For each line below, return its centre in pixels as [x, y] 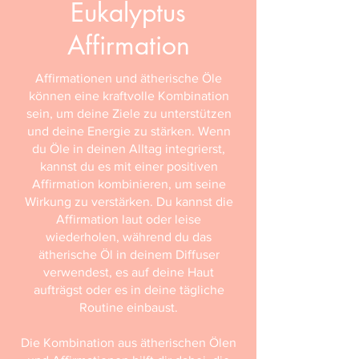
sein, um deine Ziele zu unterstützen [129, 113]
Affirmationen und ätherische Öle [129, 78]
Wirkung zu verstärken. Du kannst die [129, 202]
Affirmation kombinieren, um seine [129, 184]
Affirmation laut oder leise [129, 219]
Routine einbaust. [129, 307]
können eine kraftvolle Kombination [129, 96]
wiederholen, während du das [129, 237]
